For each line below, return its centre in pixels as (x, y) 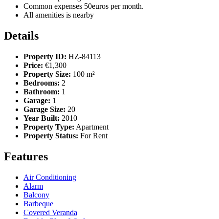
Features (26, 156)
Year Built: (42, 118)
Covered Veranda (50, 212)
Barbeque (38, 203)
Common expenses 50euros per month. (84, 6)
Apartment (92, 127)
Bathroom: (42, 91)
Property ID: (45, 56)
